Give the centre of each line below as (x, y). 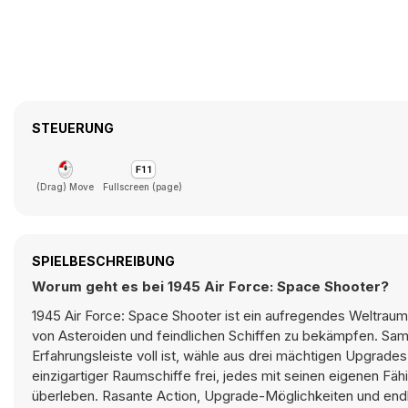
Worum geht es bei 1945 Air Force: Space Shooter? (210, 286)
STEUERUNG (73, 128)
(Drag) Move (65, 187)
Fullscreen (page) (143, 187)
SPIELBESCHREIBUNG (103, 261)
